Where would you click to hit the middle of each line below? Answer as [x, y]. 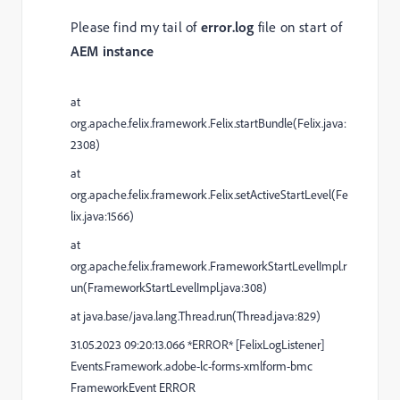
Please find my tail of [136, 26]
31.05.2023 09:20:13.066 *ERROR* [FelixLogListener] [197, 344]
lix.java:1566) [102, 216]
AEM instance [112, 50]
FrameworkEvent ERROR [133, 387]
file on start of [298, 26]
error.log [227, 26]
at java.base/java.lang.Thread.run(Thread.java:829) [196, 316]
